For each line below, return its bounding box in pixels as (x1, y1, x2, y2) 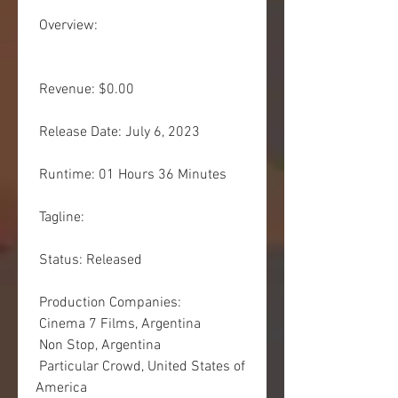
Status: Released (39, 251, 142, 269)
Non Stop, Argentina (39, 337, 161, 354)
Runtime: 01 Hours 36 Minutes (39, 166, 227, 184)
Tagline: (39, 209, 88, 227)
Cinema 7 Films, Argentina (39, 315, 201, 333)
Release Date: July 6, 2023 (39, 123, 200, 141)
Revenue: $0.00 (39, 81, 134, 99)
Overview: (39, 17, 98, 35)
